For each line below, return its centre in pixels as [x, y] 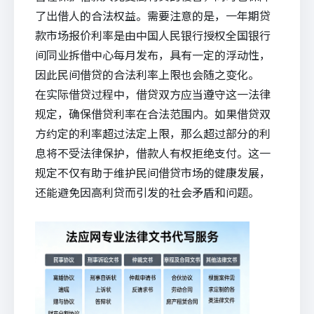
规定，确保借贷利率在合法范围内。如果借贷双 [153, 114]
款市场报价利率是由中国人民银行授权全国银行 [153, 35]
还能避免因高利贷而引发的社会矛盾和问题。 [147, 192]
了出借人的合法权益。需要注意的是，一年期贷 [153, 15]
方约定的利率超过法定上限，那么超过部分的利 [153, 133]
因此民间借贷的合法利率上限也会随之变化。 [147, 74]
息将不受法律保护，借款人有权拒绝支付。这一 [153, 153]
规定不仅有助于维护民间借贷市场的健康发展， [153, 172]
